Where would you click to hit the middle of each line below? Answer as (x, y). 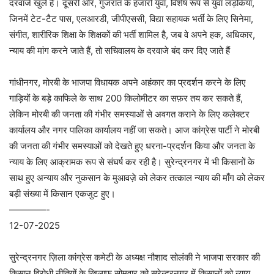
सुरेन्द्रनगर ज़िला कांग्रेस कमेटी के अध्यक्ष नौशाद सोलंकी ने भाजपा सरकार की (135, 257)
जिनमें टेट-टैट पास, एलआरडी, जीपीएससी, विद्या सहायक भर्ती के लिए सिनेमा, (131, 19)
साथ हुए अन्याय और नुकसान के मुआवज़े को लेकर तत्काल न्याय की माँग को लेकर (137, 178)
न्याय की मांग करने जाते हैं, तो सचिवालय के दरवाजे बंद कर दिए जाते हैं (120, 50)
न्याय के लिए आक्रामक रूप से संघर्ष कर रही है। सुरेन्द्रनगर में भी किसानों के (132, 162)
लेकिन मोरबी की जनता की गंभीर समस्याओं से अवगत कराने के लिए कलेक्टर (129, 114)
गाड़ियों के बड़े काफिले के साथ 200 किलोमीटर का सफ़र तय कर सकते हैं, (126, 98)
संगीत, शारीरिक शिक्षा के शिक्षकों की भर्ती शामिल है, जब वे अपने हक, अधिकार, (132, 35)
